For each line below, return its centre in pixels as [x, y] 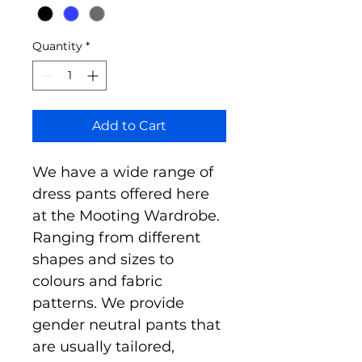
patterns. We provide [110, 303]
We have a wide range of [125, 173]
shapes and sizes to [105, 260]
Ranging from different [118, 238]
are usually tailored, [105, 347]
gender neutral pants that [128, 325]
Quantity [57, 46]
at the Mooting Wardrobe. [128, 216]
